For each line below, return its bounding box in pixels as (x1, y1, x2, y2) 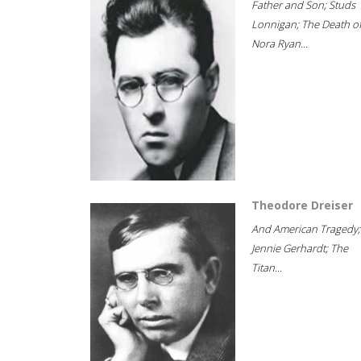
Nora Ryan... (251, 36, 308, 51)
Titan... (251, 260, 282, 275)
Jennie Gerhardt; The (251, 241, 348, 255)
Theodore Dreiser (251, 197, 353, 213)
